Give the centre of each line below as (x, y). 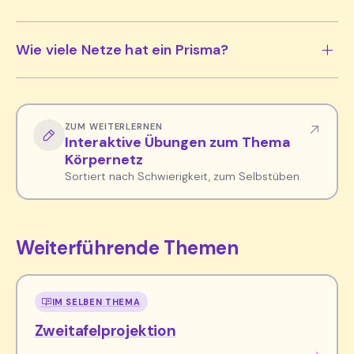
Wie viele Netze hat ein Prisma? (122, 50)
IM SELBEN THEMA (96, 301)
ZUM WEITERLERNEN (113, 126)
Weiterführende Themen (127, 248)
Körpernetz (104, 159)
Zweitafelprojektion (105, 330)
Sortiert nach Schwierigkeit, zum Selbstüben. (183, 176)
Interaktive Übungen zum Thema (177, 142)
